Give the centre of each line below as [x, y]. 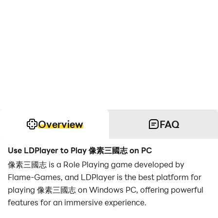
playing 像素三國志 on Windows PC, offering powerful [106, 190]
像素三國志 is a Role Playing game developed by [96, 164]
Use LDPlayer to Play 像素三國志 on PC [80, 150]
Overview [60, 124]
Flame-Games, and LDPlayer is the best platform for [105, 177]
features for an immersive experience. [77, 202]
